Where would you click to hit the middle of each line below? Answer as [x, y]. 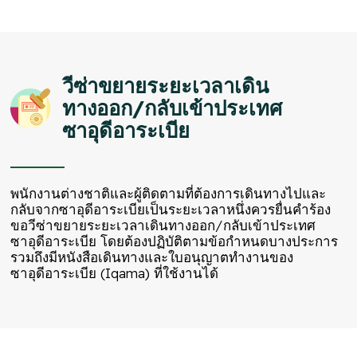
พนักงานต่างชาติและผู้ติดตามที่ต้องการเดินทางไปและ [169, 194]
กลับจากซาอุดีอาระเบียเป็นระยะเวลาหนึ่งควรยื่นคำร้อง [171, 210]
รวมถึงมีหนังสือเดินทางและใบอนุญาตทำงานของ [152, 257]
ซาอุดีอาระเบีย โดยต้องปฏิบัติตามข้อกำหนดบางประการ [175, 241]
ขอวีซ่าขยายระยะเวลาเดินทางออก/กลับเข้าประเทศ [163, 226]
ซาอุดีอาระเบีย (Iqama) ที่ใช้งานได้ [115, 273]
